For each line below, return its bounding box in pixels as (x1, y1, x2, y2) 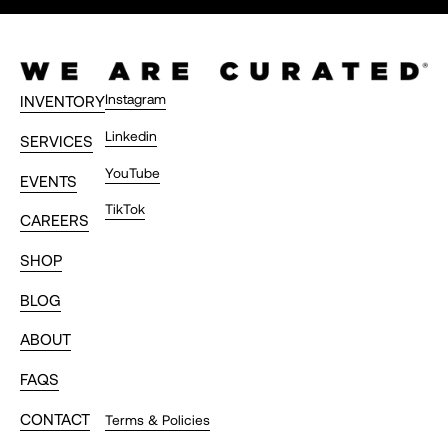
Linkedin (104, 126, 157, 144)
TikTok (104, 200, 145, 218)
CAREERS (19, 210, 89, 230)
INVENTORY (19, 91, 105, 111)
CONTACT (19, 408, 90, 428)
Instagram (104, 90, 166, 108)
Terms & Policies (104, 410, 210, 428)
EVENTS (19, 170, 77, 190)
